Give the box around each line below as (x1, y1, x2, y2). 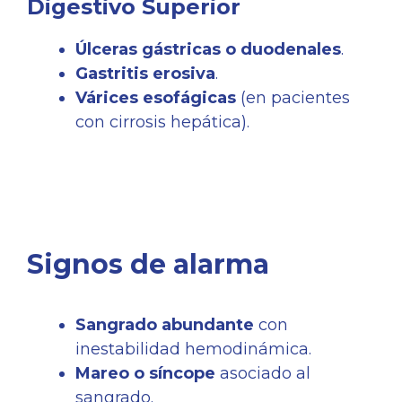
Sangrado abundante (75, 315, 254, 336)
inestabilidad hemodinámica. (75, 339, 311, 360)
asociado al (215, 363, 310, 384)
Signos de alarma (27, 248, 269, 282)
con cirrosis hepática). (75, 112, 249, 133)
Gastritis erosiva (75, 64, 215, 84)
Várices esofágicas (75, 88, 236, 109)
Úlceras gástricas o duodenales (75, 39, 341, 60)
